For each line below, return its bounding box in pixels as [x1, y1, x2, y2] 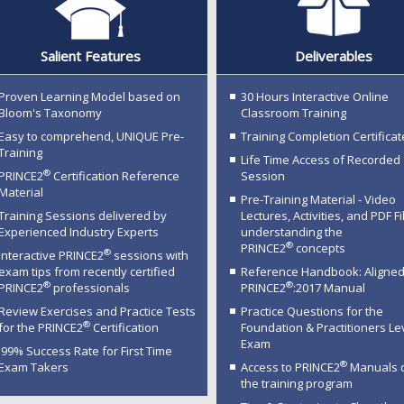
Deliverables [294, 46, 372, 65]
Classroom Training [241, 104, 347, 121]
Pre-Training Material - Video [241, 190, 397, 207]
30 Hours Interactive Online [241, 87, 390, 105]
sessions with [111, 246, 188, 263]
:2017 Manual [293, 279, 366, 296]
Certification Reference [50, 167, 179, 184]
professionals [50, 279, 130, 296]
